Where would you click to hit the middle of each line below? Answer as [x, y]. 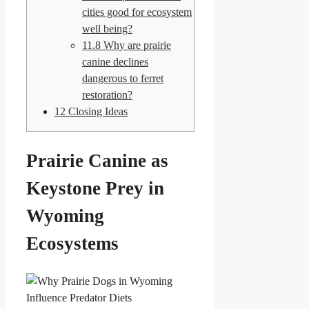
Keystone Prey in [95, 189]
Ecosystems [72, 244]
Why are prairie [136, 45]
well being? [107, 28]
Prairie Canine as [97, 161]
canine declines [115, 61]
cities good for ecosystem [137, 12]
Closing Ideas [97, 111]
